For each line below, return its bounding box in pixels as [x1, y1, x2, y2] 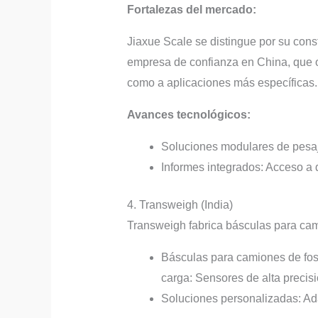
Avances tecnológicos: [126, 108, 251, 121]
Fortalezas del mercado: [126, 3, 256, 16]
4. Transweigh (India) [126, 198, 233, 211]
